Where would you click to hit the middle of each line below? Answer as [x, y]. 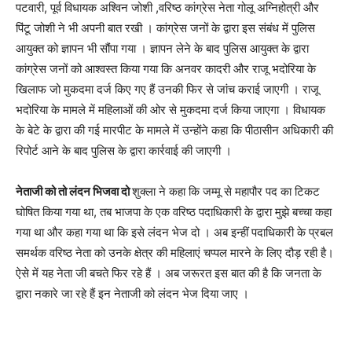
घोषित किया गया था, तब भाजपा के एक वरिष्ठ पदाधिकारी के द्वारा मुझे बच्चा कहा [174, 211]
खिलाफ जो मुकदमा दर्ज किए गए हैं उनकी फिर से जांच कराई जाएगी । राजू [167, 89]
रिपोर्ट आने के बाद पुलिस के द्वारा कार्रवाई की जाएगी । [124, 150]
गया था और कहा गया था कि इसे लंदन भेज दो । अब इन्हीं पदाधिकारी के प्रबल [174, 232]
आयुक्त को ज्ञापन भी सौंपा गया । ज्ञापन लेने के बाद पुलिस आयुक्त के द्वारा [162, 48]
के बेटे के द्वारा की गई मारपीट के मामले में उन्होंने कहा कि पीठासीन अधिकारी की [174, 130]
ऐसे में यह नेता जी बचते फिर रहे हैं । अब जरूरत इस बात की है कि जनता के [169, 273]
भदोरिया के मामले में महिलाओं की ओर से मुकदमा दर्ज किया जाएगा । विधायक [170, 109]
